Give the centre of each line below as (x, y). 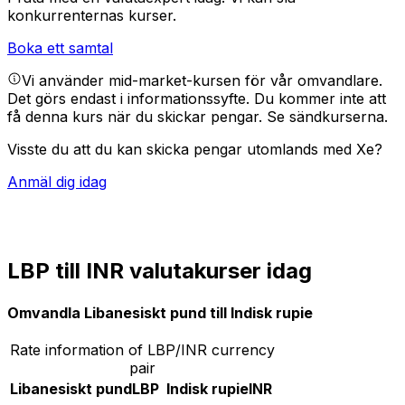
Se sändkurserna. (327, 117)
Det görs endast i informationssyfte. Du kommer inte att (197, 99)
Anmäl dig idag (57, 182)
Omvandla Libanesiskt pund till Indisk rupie (160, 312)
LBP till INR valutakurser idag (160, 271)
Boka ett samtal (60, 48)
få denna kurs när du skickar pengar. (137, 117)
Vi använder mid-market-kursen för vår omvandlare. (202, 81)
